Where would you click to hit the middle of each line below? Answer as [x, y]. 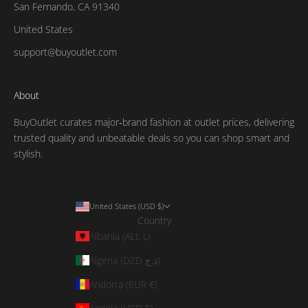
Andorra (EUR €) [123, 285]
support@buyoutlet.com [65, 52]
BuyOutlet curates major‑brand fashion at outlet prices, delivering [154, 122]
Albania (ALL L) [120, 236]
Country [154, 221]
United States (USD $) [126, 206]
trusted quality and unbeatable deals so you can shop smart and [152, 138]
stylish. [28, 154]
